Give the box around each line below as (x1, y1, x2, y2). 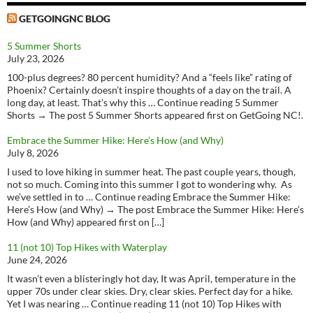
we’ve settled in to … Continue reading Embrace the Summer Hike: (7, 190, 291, 203)
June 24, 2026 (7, 253, 67, 265)
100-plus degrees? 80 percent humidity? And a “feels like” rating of (7, 71, 292, 83)
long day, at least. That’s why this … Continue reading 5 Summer (7, 96, 279, 108)
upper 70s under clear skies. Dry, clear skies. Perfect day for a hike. (7, 284, 293, 297)
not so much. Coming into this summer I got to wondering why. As (7, 177, 292, 190)
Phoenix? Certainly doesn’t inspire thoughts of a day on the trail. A (7, 83, 291, 96)
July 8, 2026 (7, 146, 59, 159)
